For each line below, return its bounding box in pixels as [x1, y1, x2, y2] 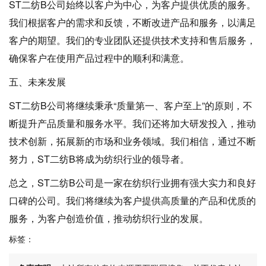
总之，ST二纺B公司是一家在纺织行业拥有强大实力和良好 [9, 176, 256, 190]
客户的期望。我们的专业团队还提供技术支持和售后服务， [9, 33, 256, 47]
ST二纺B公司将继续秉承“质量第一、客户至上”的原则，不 [9, 99, 252, 113]
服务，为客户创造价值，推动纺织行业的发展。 [9, 211, 208, 226]
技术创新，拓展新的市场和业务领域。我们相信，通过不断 [9, 134, 256, 148]
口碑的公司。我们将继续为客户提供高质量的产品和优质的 [9, 194, 256, 208]
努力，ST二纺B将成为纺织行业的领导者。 [9, 152, 189, 166]
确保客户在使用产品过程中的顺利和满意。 [9, 51, 189, 65]
